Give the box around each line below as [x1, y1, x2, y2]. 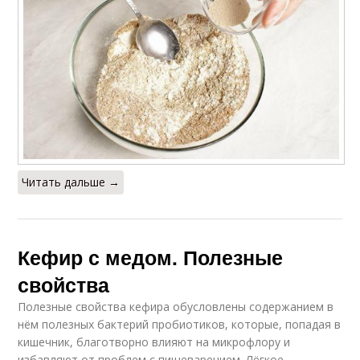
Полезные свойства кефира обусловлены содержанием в [18, 298, 334, 314]
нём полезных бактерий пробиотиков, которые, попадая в [18, 316, 342, 332]
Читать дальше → [22, 174, 121, 190]
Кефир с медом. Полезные [18, 242, 284, 272]
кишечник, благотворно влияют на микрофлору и [18, 333, 291, 350]
